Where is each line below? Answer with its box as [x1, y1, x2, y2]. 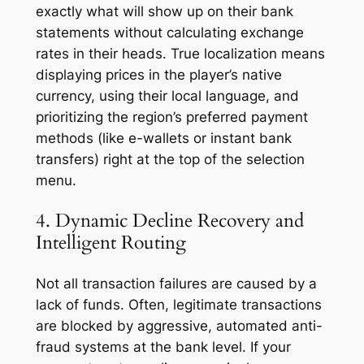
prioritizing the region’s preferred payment [35, 109, 308, 126]
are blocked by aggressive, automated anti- [35, 317, 323, 334]
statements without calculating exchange [35, 24, 304, 41]
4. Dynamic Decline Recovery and [35, 208, 304, 234]
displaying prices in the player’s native [35, 67, 282, 84]
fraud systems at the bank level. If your [35, 338, 291, 355]
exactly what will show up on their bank [35, 3, 293, 20]
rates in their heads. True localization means [35, 45, 325, 63]
